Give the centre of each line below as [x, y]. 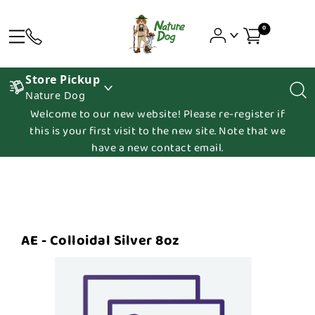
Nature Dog [55, 95]
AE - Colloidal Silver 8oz [101, 240]
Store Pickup [63, 79]
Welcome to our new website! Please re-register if [157, 114]
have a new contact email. [157, 148]
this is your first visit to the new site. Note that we [157, 131]
